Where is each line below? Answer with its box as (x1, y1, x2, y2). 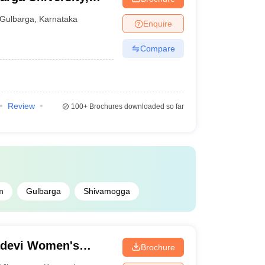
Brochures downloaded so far (87, 102, 184, 111)
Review (7, 101, 35, 111)
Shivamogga (83, 186, 130, 196)
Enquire (143, 18, 172, 28)
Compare (140, 43, 175, 53)
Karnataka (39, 14, 78, 24)
